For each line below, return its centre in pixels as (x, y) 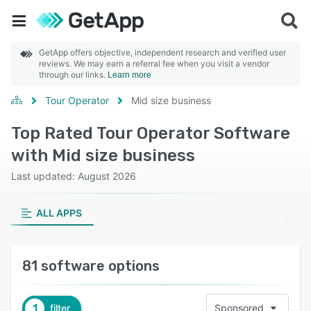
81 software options (91, 266)
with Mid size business (103, 155)
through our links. (73, 75)
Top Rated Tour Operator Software (151, 133)
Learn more (129, 75)
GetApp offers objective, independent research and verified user (162, 52)
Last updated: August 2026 (74, 176)
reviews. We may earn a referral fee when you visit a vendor (154, 64)
